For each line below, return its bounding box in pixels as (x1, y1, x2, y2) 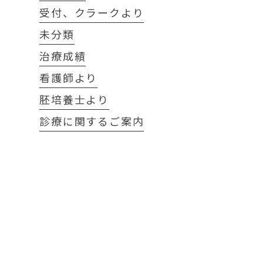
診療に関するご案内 (39, 113, 144, 129)
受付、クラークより (39, 5, 144, 20)
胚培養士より (39, 92, 109, 107)
